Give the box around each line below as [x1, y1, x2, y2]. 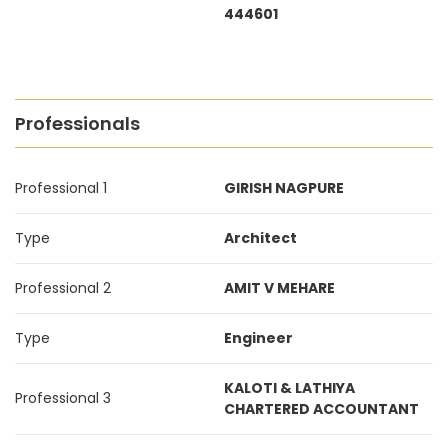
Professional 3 [15, 388, 111, 408]
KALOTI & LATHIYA [224, 378, 355, 398]
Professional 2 [15, 278, 111, 298]
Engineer [224, 328, 293, 348]
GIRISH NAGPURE [224, 178, 344, 198]
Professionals [15, 111, 140, 136]
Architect [224, 228, 297, 248]
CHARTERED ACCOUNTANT [224, 399, 419, 419]
